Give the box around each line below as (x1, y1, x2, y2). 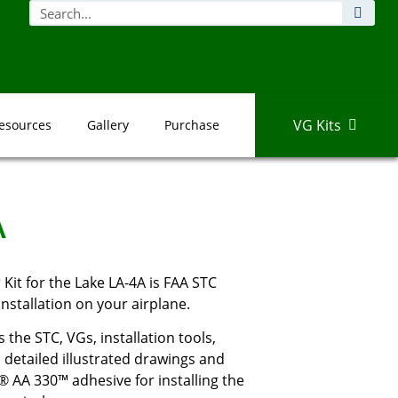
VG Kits (292, 115, 341, 135)
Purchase (163, 115, 219, 133)
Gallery (86, 115, 129, 133)
